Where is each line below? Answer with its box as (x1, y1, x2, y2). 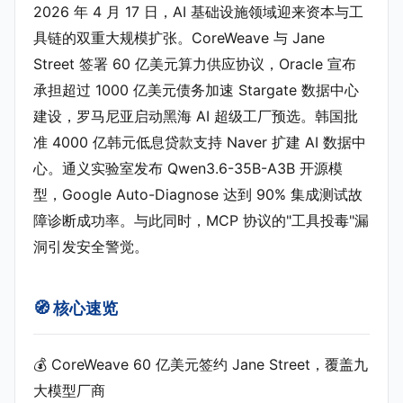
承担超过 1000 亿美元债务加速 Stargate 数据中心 (33, 80, 359, 99)
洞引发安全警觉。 (33, 237, 148, 255)
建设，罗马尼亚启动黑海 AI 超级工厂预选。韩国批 (33, 106, 358, 125)
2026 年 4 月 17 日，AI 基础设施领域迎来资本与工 (33, 2, 363, 21)
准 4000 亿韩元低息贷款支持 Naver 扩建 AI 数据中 (33, 132, 366, 151)
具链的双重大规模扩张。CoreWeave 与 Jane (33, 28, 325, 47)
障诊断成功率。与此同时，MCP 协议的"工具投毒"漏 (33, 210, 369, 229)
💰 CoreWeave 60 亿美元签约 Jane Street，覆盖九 (33, 355, 368, 374)
